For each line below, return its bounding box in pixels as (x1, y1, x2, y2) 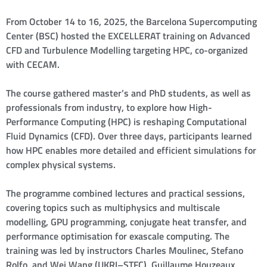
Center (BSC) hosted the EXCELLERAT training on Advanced (6, 29, 250, 44)
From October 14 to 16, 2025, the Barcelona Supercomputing (6, 14, 257, 29)
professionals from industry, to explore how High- (6, 100, 212, 115)
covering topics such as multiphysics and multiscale (6, 200, 220, 215)
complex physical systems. (6, 157, 116, 172)
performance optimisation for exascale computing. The (6, 229, 229, 244)
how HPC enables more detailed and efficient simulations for (6, 143, 256, 158)
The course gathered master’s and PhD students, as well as (6, 86, 251, 101)
